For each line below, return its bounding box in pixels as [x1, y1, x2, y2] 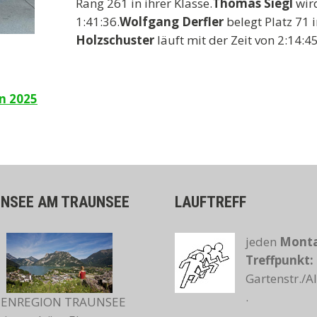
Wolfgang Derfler [120, 13, 224, 30]
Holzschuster [76, 32, 157, 48]
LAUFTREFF [175, 193, 247, 211]
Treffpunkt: [246, 252, 314, 268]
